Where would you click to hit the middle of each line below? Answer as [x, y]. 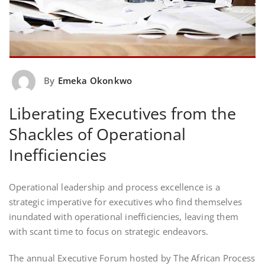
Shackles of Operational [97, 134]
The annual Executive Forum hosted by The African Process [132, 258]
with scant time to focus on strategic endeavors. [109, 231]
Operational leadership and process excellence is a [115, 187]
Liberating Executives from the [122, 113]
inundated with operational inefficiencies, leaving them [124, 216]
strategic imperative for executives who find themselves [126, 201]
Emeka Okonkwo [95, 80]
